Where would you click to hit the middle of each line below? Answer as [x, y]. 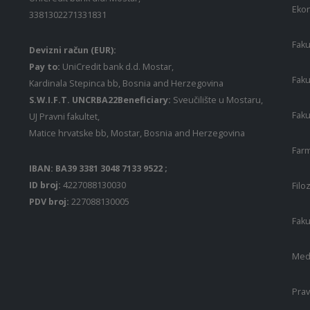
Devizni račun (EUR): [73, 51]
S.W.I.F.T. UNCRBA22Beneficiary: [101, 100]
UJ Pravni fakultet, [64, 117]
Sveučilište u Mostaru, [218, 100]
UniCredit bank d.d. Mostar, [117, 67]
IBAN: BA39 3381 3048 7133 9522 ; [98, 169]
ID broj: [46, 185]
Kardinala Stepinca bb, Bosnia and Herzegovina [127, 84]
